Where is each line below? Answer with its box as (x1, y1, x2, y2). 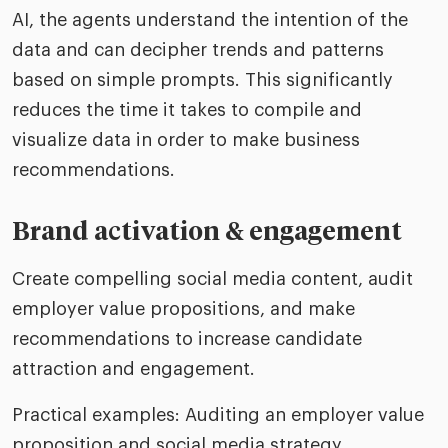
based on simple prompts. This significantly (12, 71, 393, 89)
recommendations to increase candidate (12, 330, 362, 348)
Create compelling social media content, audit (12, 270, 413, 288)
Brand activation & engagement (12, 220, 402, 245)
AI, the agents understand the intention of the (12, 11, 408, 29)
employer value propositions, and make (12, 300, 355, 318)
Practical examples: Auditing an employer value (12, 406, 424, 424)
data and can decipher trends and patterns (12, 41, 384, 59)
